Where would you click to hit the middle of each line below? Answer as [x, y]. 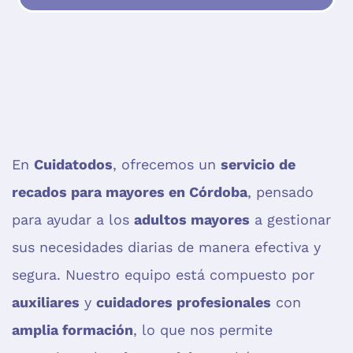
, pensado [281, 192]
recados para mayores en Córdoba [130, 192]
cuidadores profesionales [184, 303]
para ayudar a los [73, 220]
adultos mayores [192, 220]
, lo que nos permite [203, 330]
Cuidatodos [73, 165]
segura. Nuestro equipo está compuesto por [163, 275]
